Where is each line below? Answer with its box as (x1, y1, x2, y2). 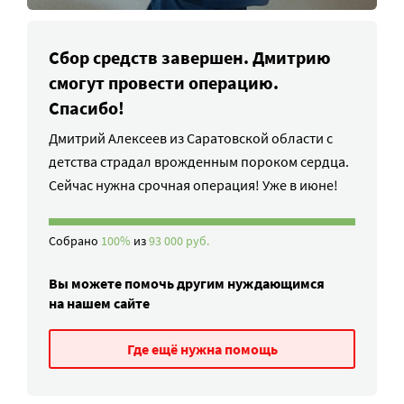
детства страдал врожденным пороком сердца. (49, 152, 349, 171)
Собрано (49, 233, 101, 250)
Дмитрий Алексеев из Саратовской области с (49, 129, 333, 148)
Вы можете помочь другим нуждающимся (49, 274, 325, 293)
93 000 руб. (149, 233, 209, 250)
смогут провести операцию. (49, 71, 279, 95)
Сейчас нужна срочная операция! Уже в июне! (49, 176, 338, 195)
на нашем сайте (49, 294, 150, 313)
